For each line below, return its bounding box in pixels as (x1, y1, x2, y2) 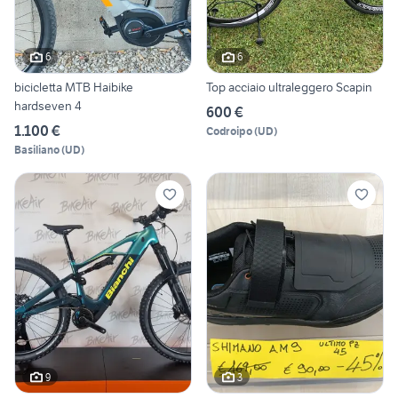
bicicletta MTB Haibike (14, 78, 133, 95)
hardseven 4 (14, 97, 82, 114)
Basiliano (14, 142, 60, 156)
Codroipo (206, 123, 252, 138)
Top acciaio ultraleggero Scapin (206, 78, 372, 95)
